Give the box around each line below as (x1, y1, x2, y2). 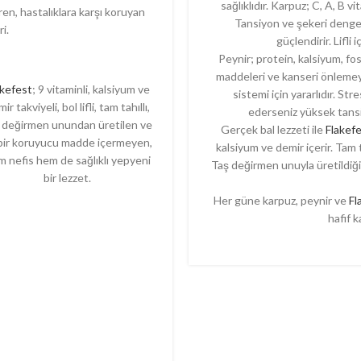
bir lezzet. (44, 171, 91, 185)
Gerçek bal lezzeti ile (221, 122, 326, 136)
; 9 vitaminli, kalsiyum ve (31, 82, 150, 96)
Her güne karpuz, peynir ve (214, 193, 349, 207)
